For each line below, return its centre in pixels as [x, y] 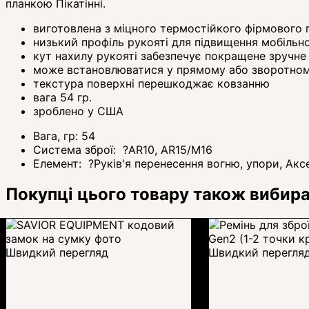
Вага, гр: [57, 136]
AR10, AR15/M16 [170, 150]
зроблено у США [78, 111]
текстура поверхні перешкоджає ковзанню [151, 84]
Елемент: [59, 164]
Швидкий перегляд [57, 253]
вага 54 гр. [62, 98]
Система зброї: [76, 150]
